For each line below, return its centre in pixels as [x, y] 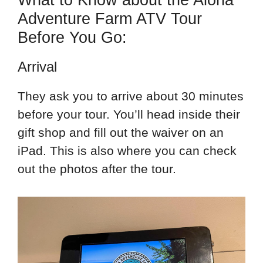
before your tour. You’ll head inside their [129, 114]
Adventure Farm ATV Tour [110, 19]
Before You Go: [72, 38]
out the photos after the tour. [97, 169]
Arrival [37, 67]
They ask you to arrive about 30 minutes [131, 96]
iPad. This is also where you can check [127, 151]
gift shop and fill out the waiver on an [121, 133]
